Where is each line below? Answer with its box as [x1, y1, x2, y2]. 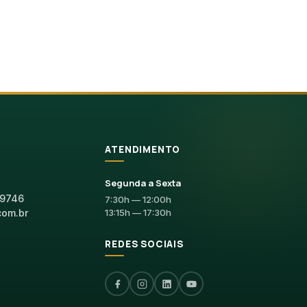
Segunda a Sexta [105, 177, 182, 189]
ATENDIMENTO [105, 143, 181, 156]
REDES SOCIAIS [105, 238, 184, 250]
